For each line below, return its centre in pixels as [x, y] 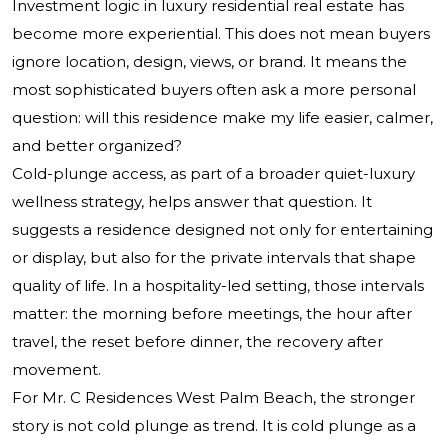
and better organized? [97, 146]
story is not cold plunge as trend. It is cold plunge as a [214, 426]
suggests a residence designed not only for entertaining [222, 230]
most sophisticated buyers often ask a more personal [214, 90]
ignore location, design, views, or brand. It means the [209, 62]
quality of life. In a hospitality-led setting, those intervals [218, 286]
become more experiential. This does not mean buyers [221, 34]
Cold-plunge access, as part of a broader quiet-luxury [213, 174]
